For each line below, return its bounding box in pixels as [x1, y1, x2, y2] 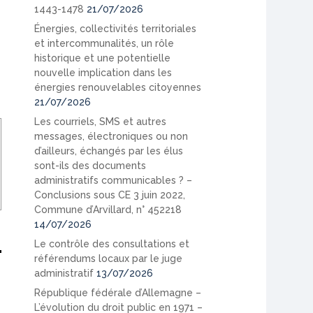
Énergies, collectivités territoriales [34, 22, 197, 34]
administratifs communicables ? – [34, 174, 193, 186]
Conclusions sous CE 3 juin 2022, [34, 189, 186, 201]
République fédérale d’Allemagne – [34, 286, 202, 298]
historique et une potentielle [34, 52, 171, 64]
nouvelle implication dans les [34, 66, 173, 78]
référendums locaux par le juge [34, 252, 183, 264]
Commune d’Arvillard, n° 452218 [34, 203, 182, 215]
